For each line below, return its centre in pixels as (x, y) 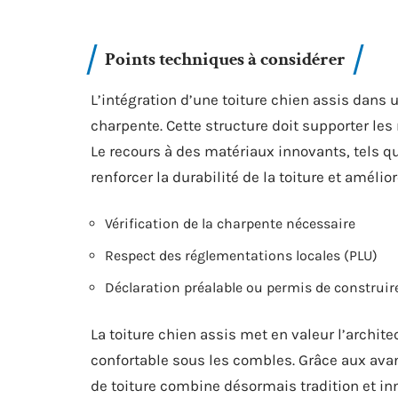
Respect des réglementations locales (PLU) (241, 255)
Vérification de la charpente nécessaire (230, 223)
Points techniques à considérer (225, 59)
